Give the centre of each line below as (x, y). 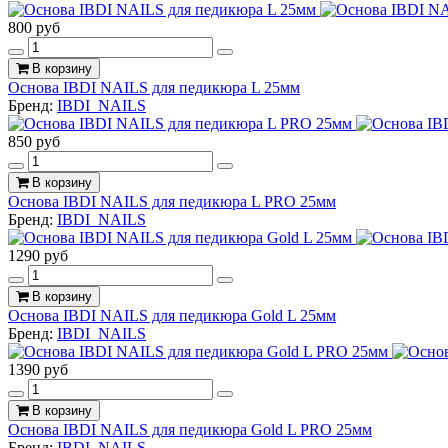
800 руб (34, 27)
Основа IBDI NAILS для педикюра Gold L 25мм (172, 315)
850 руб (34, 141)
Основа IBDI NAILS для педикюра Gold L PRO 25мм (190, 429)
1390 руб (38, 369)
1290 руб (38, 255)
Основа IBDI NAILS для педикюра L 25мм (154, 87)
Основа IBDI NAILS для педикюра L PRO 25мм (172, 201)
